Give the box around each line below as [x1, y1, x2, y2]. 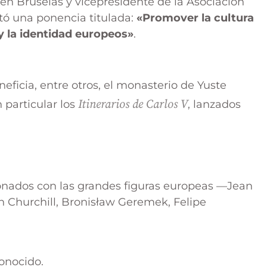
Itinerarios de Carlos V [78, 97, 188, 112]
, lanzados [188, 97, 241, 111]
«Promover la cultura [136, 11, 254, 25]
